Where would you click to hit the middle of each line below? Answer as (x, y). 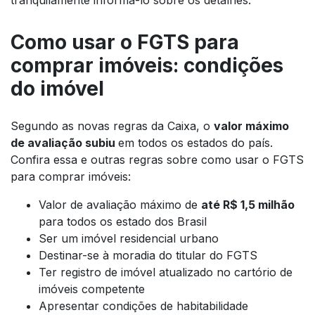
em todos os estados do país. (195, 143)
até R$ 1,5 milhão (248, 205)
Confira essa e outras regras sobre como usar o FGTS (157, 160)
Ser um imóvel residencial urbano (129, 239)
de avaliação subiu (64, 143)
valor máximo (251, 126)
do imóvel (57, 89)
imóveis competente (92, 289)
